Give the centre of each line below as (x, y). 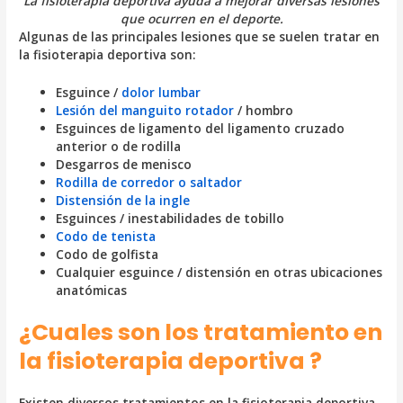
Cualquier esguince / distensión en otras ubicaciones (219, 273)
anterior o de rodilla (119, 147)
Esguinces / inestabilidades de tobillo (170, 219)
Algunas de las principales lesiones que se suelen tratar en (200, 37)
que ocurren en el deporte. (201, 19)
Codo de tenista (106, 237)
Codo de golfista (107, 255)
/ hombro (264, 111)
